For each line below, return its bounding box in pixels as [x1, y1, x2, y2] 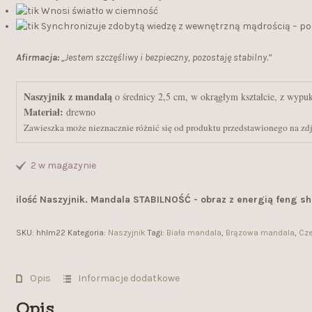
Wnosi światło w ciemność [38, 5, 158, 17]
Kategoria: [67, 227, 108, 237]
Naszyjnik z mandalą [23, 88, 112, 104]
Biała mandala [166, 227, 221, 237]
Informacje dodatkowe [76, 272, 180, 284]
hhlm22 [36, 227, 65, 237]
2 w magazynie [31, 159, 97, 172]
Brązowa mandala [225, 227, 295, 237]
